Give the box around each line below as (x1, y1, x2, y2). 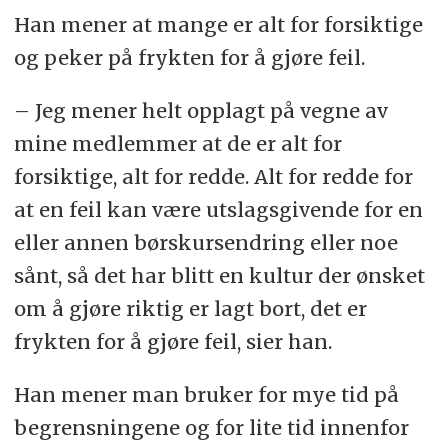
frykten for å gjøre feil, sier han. (13, 328, 332, 354)
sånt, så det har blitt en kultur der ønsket (13, 262, 425, 288)
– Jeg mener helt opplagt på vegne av (13, 97, 388, 123)
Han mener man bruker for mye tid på (13, 381, 399, 407)
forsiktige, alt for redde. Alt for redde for (13, 163, 413, 189)
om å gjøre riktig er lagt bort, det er (13, 295, 367, 321)
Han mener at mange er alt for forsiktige (13, 11, 423, 37)
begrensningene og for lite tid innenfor (13, 414, 409, 440)
